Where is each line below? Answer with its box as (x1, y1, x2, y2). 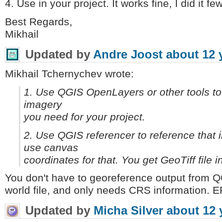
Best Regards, (5, 15, 72, 28)
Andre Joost (93, 47, 163, 61)
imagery (24, 98, 62, 111)
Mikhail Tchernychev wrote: (5, 68, 134, 80)
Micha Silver (94, 204, 163, 218)
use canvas (24, 141, 79, 154)
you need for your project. (24, 111, 146, 123)
